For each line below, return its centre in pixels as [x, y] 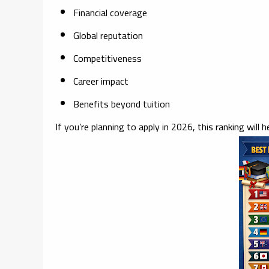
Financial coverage [110, 12]
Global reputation [108, 35]
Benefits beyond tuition [122, 104]
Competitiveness [107, 58]
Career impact [101, 81]
